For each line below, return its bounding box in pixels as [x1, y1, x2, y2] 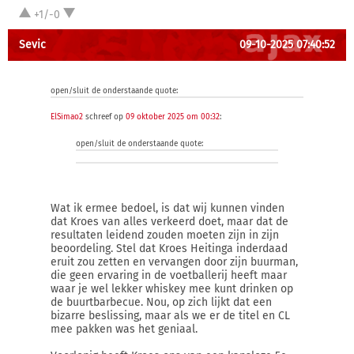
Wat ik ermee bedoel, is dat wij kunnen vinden [51, 201, 284, 215]
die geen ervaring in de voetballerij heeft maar [51, 269, 287, 282]
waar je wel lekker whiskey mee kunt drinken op [51, 282, 293, 296]
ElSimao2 [51, 112, 83, 122]
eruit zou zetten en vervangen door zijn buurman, [51, 255, 298, 269]
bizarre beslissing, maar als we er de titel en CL [51, 309, 290, 322]
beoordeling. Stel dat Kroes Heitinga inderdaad [51, 242, 288, 255]
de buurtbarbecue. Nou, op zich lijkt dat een [51, 296, 272, 309]
